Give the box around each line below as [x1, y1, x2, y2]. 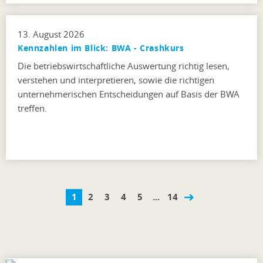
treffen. [18, 102, 47, 114]
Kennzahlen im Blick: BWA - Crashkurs [18, 42, 184, 53]
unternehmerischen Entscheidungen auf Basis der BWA [18, 87, 240, 100]
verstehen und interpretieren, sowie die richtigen [18, 73, 214, 86]
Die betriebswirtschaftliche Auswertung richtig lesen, [18, 59, 230, 72]
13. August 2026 [18, 28, 85, 40]
